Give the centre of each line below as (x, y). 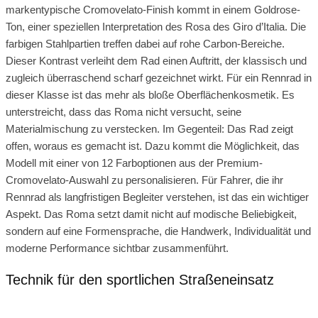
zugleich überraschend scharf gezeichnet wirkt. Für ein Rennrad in (159, 77)
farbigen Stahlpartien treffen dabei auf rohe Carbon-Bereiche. (145, 43)
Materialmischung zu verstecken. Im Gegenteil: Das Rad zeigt (149, 128)
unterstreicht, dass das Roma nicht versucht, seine (124, 111)
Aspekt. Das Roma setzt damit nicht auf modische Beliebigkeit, (151, 214)
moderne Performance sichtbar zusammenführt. (117, 248)
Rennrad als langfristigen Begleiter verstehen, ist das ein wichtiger (157, 197)
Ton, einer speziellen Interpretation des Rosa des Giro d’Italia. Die (156, 26)
